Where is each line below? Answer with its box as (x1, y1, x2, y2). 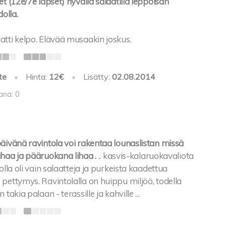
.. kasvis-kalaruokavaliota (98, 150, 194, 161)
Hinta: (25, 71, 49, 82)
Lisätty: (83, 71, 112, 82)
